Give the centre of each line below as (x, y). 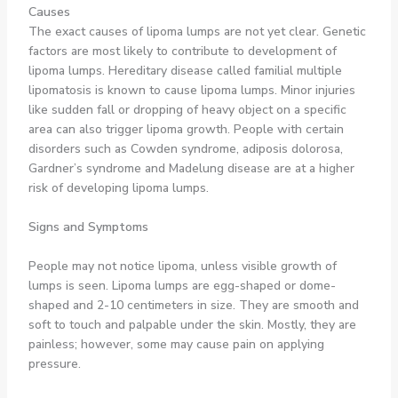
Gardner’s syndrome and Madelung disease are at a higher (191, 168)
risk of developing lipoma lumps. (118, 187)
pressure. (54, 364)
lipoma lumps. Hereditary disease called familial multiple (185, 70)
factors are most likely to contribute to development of (182, 51)
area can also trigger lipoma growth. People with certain (186, 129)
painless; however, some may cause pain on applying (176, 345)
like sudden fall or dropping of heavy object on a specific (187, 109)
